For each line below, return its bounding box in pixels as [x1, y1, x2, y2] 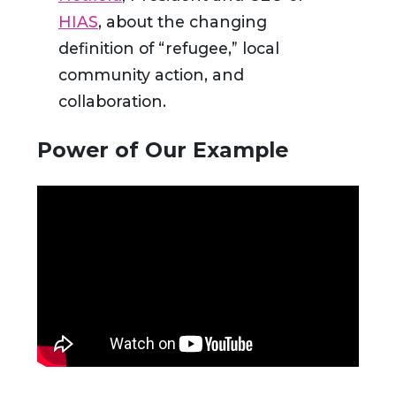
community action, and [58, 65, 244, 85]
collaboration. [58, 92, 166, 111]
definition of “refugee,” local [58, 39, 279, 58]
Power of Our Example [37, 137, 288, 164]
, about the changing [98, 12, 267, 32]
